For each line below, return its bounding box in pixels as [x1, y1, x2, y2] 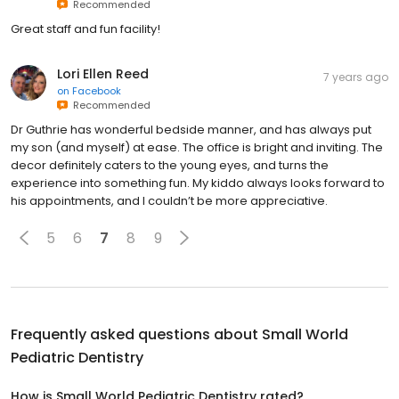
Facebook [72, 84, 121, 99]
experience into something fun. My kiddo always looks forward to [11, 175, 385, 192]
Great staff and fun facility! [11, 20, 160, 38]
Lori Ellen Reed [57, 65, 149, 84]
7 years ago [323, 69, 388, 85]
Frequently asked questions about [11, 324, 262, 346]
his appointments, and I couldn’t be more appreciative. [11, 192, 328, 210]
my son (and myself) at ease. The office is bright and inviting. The [11, 139, 383, 157]
